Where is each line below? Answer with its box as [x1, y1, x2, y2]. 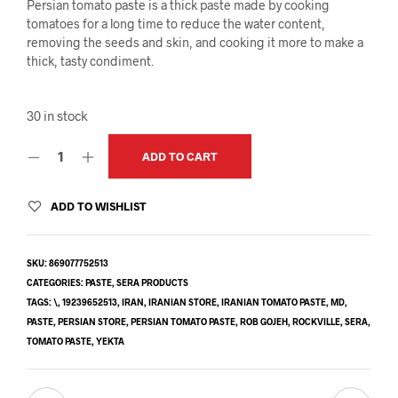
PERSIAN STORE [58, 315, 126, 327]
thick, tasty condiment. [27, 52, 154, 68]
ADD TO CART [142, 148, 218, 163]
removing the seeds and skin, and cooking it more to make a [27, 34, 363, 50]
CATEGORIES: [27, 276, 85, 288]
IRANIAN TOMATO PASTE [221, 296, 326, 307]
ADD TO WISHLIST [51, 198, 147, 213]
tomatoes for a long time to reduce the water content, [27, 15, 325, 31]
